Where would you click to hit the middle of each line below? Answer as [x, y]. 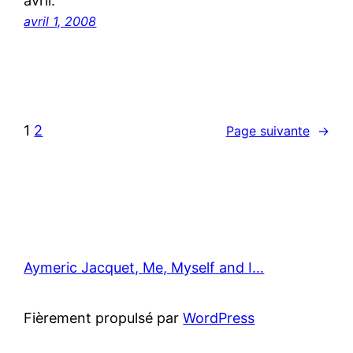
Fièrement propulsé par [104, 318]
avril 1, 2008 [60, 22]
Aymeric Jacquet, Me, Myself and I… [144, 268]
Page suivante [268, 130]
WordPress [219, 318]
